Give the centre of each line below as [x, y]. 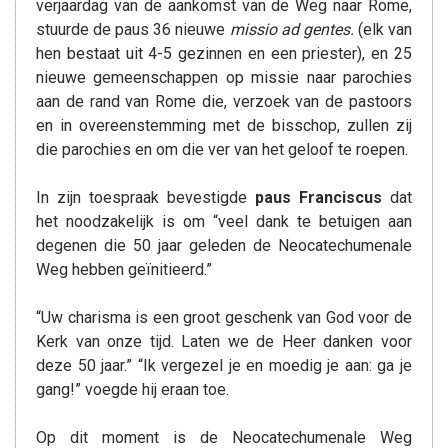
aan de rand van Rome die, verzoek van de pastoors [224, 101]
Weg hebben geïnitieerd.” [124, 269]
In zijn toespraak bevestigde [141, 197]
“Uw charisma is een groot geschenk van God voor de [224, 317]
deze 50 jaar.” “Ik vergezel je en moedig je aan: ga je [224, 365]
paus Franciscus [314, 197]
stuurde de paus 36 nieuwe [133, 29]
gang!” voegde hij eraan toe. [132, 389]
